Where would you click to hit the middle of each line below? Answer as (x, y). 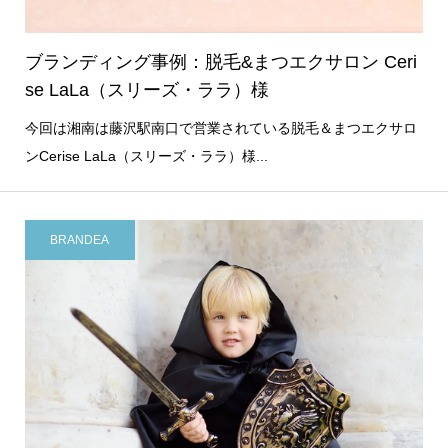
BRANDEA (80, 239)
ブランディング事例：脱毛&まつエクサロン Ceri (220, 62)
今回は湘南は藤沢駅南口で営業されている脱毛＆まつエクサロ (220, 128)
